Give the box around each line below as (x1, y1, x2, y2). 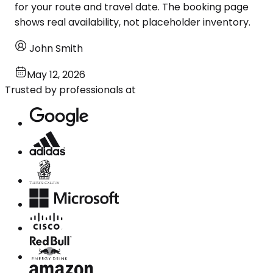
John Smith (29, 41, 83, 55)
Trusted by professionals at (5, 82, 136, 97)
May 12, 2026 (27, 67, 85, 82)
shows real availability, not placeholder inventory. (15, 15, 250, 29)
